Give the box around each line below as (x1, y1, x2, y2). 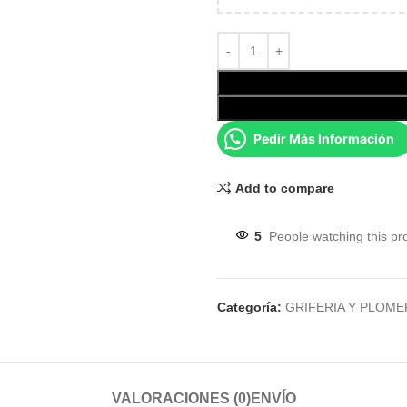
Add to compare (234, 180, 334, 195)
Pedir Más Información (253, 131, 394, 146)
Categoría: (217, 300, 282, 314)
